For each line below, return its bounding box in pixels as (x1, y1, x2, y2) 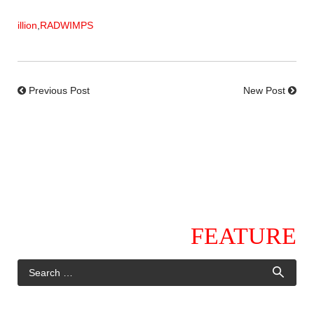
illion (18, 19, 37, 31)
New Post (243, 84, 285, 96)
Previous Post (29, 84, 90, 96)
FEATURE (191, 222, 296, 249)
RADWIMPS (40, 19, 93, 31)
